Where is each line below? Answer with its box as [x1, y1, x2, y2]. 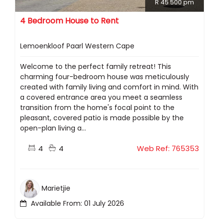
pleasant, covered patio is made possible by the [20, 113, 184, 123]
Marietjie [40, 183, 72, 194]
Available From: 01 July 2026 [29, 198, 124, 209]
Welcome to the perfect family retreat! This [20, 62, 171, 72]
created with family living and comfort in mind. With [20, 82, 198, 92]
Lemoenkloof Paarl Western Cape [20, 41, 134, 51]
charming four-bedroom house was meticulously [20, 72, 189, 82]
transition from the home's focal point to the [20, 103, 175, 113]
